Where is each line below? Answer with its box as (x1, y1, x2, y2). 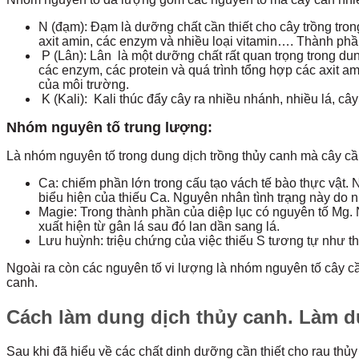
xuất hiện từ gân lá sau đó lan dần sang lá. (38, 220, 280, 234)
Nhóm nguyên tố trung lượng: (6, 119, 212, 136)
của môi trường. (38, 78, 129, 92)
